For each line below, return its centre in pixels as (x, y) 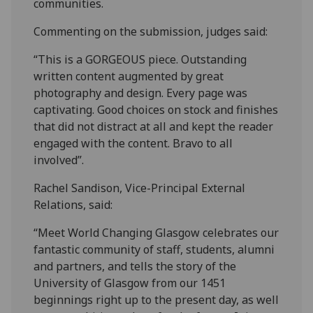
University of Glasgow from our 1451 (130, 283)
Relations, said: (73, 204)
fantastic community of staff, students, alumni (154, 249)
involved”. (59, 160)
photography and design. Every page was (141, 93)
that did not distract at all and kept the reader (154, 126)
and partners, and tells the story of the (135, 266)
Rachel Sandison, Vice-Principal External (140, 188)
